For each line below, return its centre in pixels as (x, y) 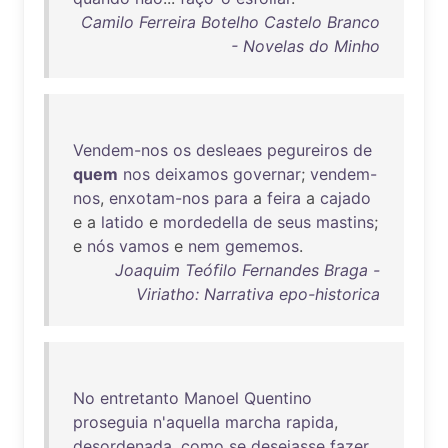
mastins (345, 222)
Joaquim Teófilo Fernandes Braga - (247, 270)
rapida (310, 422)
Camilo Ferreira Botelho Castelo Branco (230, 22)
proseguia (110, 422)
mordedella (205, 222)
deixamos (191, 174)
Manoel (211, 398)
